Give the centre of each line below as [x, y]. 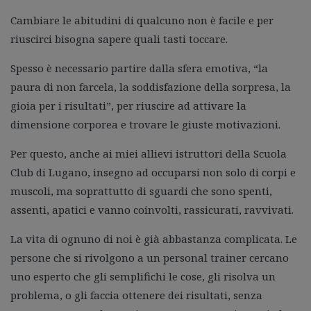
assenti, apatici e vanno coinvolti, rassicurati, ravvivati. [152, 209]
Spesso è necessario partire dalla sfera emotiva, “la [139, 68]
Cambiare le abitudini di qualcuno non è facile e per [142, 20]
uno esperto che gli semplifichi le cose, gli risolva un [143, 276]
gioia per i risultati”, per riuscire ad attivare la [128, 105]
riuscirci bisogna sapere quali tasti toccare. [119, 39]
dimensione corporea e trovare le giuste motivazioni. [145, 124]
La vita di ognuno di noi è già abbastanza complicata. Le [154, 238]
